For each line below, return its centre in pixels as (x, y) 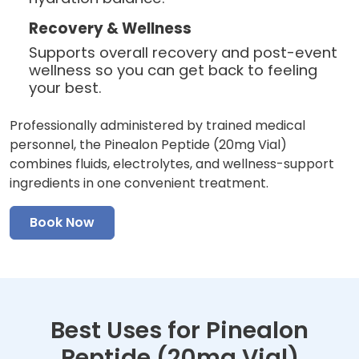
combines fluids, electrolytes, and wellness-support (172, 164)
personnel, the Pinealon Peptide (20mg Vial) (148, 145)
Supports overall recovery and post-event (183, 53)
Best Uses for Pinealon (179, 331)
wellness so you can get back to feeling (173, 71)
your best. (65, 88)
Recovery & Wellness (110, 29)
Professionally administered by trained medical (157, 126)
